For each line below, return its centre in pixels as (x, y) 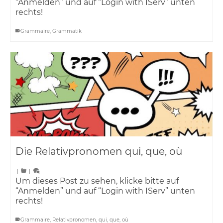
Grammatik (67, 31)
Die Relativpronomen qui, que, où (99, 152)
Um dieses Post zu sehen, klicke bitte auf (97, 181)
